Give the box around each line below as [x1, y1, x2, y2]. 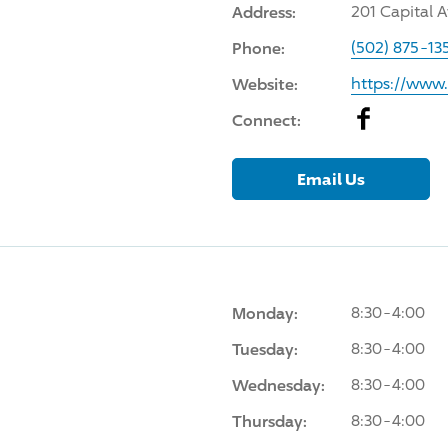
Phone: [231, 37, 285, 58]
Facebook [349, 108, 422, 128]
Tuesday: [231, 338, 298, 359]
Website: [231, 73, 298, 94]
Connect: [231, 109, 301, 130]
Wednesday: [231, 374, 325, 395]
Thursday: [231, 410, 307, 431]
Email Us [296, 168, 365, 189]
